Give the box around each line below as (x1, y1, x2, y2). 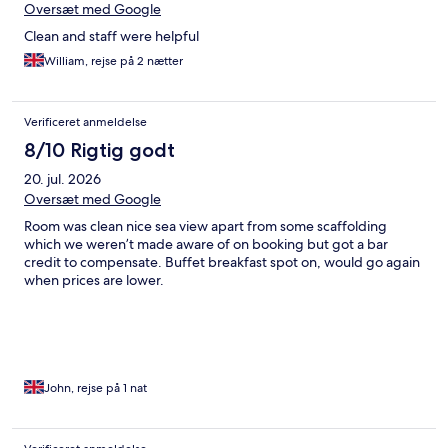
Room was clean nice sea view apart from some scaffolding (24, 217, 387, 236)
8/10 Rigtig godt (24, 138, 175, 163)
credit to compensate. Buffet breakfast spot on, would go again (24, 253, 420, 272)
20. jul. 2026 (24, 170, 101, 189)
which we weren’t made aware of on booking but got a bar (24, 235, 388, 254)
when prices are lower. (24, 271, 164, 290)
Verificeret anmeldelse (24, 114, 147, 131)
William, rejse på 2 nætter (44, 53, 183, 70)
